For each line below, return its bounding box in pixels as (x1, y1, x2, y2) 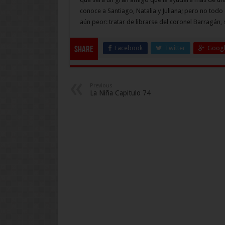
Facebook (114, 44, 143, 52)
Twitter (164, 44, 185, 52)
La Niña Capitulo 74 (89, 88, 151, 97)
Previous (89, 82, 113, 89)
